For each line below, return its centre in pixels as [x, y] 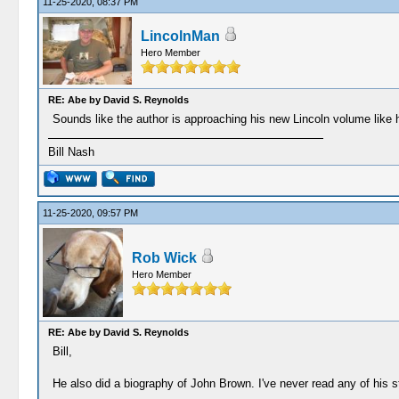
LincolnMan [180, 36]
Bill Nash [71, 152]
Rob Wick [164, 258]
